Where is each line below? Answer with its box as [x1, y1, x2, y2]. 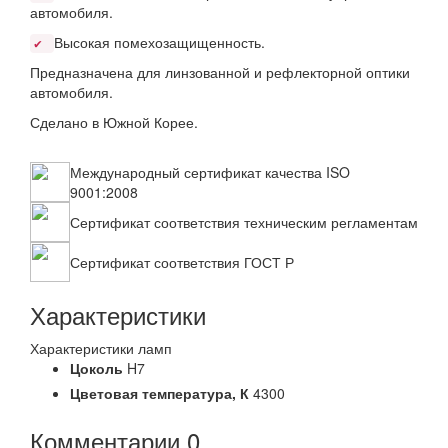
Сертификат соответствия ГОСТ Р [70, 252, 294, 272]
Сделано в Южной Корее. [30, 112, 198, 132]
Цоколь [70, 358, 123, 378]
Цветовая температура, [70, 383, 240, 403]
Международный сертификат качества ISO [70, 162, 350, 182]
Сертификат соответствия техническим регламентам [70, 212, 418, 232]
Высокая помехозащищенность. [54, 32, 265, 52]
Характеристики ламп [30, 338, 172, 358]
